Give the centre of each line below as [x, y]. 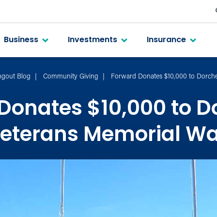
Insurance [166, 40]
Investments [92, 40]
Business [21, 40]
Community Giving [71, 77]
